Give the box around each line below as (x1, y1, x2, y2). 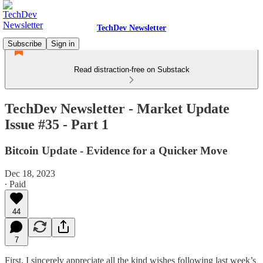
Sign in (51, 39, 75, 48)
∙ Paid (5, 178, 26, 189)
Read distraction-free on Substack (73, 65, 190, 74)
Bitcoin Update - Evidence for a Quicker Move (5, 144, 227, 157)
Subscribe (8, 39, 42, 48)
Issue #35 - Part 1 (5, 116, 109, 132)
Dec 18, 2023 (5, 168, 55, 178)
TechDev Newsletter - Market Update (5, 100, 230, 116)
